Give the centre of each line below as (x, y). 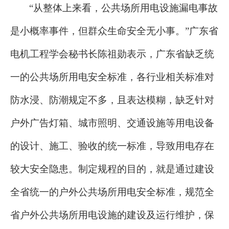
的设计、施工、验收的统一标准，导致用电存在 (112, 146)
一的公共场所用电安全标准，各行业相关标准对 (112, 77)
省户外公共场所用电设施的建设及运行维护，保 (112, 215)
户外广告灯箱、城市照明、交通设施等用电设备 (112, 123)
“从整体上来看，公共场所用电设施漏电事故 (123, 8)
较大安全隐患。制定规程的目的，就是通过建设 (112, 169)
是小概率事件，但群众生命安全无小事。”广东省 (114, 31)
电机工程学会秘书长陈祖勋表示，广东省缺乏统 (112, 54)
